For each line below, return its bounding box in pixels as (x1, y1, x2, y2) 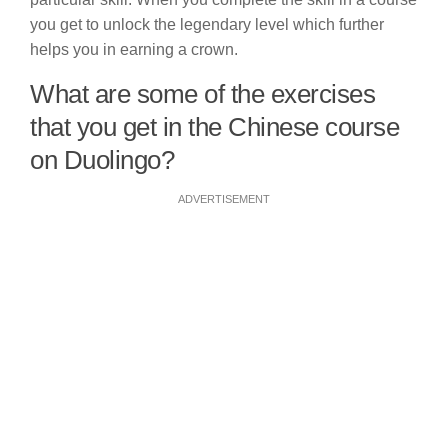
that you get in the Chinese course (30, 113, 399, 142)
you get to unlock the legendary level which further (30, 16, 384, 34)
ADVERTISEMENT (178, 193, 270, 206)
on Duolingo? (30, 146, 174, 175)
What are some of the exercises (30, 80, 375, 109)
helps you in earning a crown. (30, 41, 238, 59)
